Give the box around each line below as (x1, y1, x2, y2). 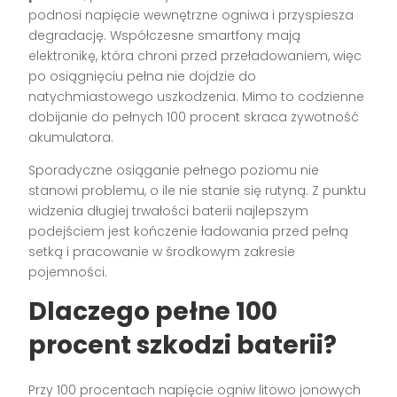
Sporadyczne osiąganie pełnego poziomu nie (28, 161, 320, 180)
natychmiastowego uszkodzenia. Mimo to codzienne (28, 88, 365, 106)
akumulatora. (28, 128, 114, 147)
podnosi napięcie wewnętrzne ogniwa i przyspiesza (28, 6, 354, 25)
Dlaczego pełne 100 (28, 294, 278, 330)
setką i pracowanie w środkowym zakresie (28, 243, 296, 261)
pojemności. (28, 263, 108, 282)
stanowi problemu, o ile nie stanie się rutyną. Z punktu (28, 182, 367, 200)
